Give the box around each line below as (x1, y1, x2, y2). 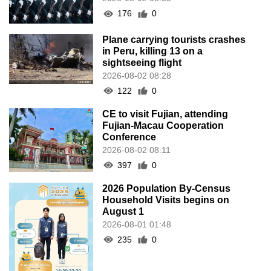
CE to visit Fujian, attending (102, 108, 229, 119)
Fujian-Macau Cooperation (102, 120, 224, 131)
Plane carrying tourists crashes (102, 34, 246, 45)
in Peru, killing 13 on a (102, 45, 203, 56)
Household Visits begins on (102, 194, 230, 205)
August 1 (102, 206, 145, 217)
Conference (102, 131, 157, 142)
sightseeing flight (102, 57, 182, 68)
